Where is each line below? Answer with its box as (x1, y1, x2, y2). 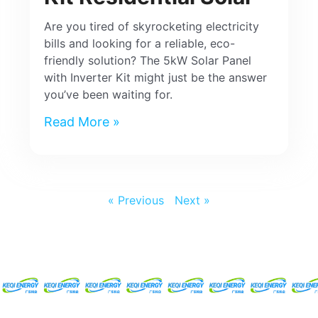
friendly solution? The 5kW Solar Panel (44, 53, 252, 67)
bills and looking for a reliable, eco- (44, 35, 236, 50)
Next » (175, 192, 210, 207)
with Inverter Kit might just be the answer (44, 70, 268, 84)
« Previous (108, 192, 164, 207)
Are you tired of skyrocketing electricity (44, 18, 260, 33)
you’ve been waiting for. (44, 87, 173, 102)
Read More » (44, 114, 121, 129)
